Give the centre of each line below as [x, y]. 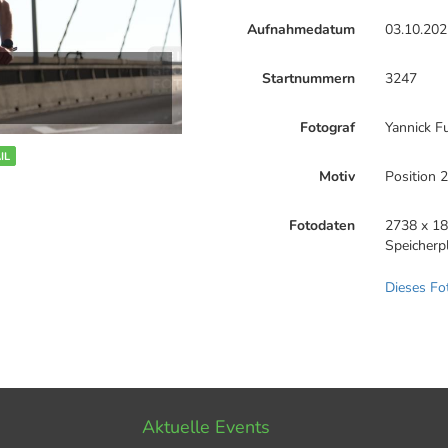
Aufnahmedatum [301, 29]
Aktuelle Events [205, 427]
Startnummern [309, 78]
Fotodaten [322, 225]
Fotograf [328, 127]
